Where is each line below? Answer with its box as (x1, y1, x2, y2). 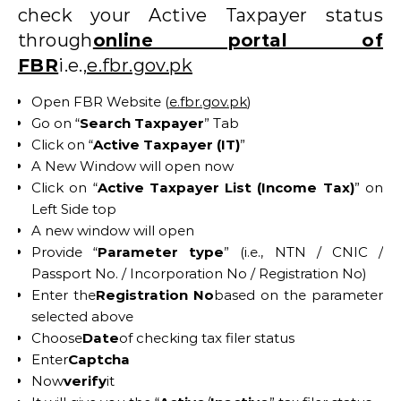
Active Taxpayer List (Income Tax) (97, 178, 354, 196)
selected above (31, 307, 133, 325)
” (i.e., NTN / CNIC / (224, 243, 384, 260)
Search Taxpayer (80, 114, 204, 132)
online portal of (92, 29, 383, 51)
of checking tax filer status (119, 328, 294, 346)
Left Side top (31, 200, 116, 218)
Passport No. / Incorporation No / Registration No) (31, 264, 367, 282)
